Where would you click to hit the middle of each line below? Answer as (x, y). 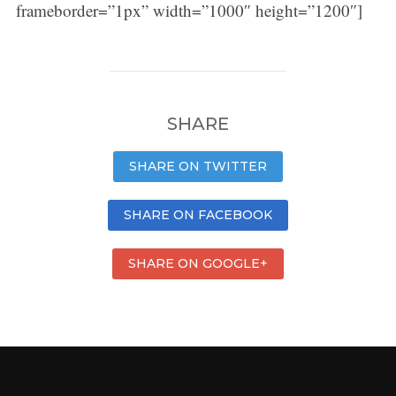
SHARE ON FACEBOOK (198, 215)
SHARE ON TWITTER (198, 166)
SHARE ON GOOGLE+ (198, 263)
